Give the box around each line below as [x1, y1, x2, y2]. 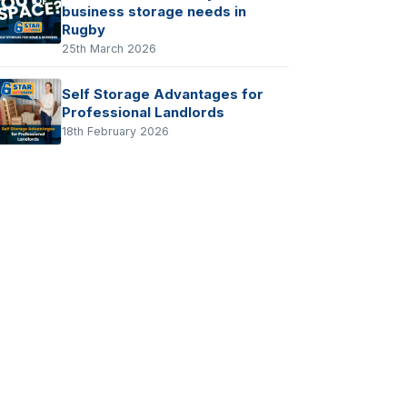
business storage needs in [62, 3, 246, 20]
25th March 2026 [62, 42, 156, 56]
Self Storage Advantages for [62, 86, 263, 104]
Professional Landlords [62, 104, 224, 122]
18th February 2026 [62, 124, 169, 139]
